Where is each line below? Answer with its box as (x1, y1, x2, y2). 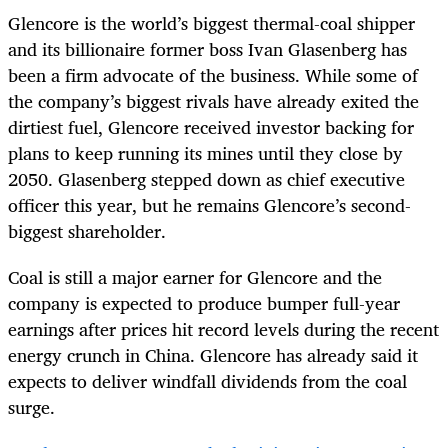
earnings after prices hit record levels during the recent (8, 314, 439, 345)
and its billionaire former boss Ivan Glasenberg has (8, 34, 407, 65)
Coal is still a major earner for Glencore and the (8, 262, 382, 293)
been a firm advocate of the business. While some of (8, 60, 418, 91)
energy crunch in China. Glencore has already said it (8, 340, 418, 371)
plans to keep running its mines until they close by (8, 138, 403, 169)
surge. (8, 392, 55, 423)
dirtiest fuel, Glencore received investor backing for (8, 112, 414, 143)
